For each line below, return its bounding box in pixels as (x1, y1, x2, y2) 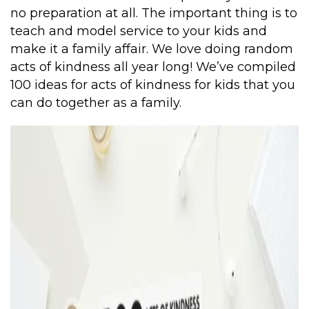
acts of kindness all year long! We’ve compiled (10, 59, 296, 74)
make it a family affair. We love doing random (10, 41, 293, 57)
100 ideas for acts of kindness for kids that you (10, 77, 295, 92)
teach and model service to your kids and (10, 23, 267, 39)
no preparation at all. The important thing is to (10, 5, 297, 21)
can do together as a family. (10, 94, 181, 110)
